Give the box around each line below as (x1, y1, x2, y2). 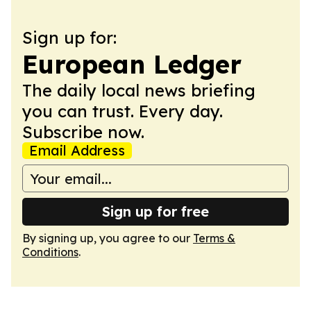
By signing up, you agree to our (22, 231, 193, 245)
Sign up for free (102, 203, 209, 220)
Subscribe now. (22, 121, 144, 142)
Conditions (22, 245, 78, 259)
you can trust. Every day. (22, 101, 223, 121)
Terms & (193, 231, 235, 245)
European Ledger (22, 49, 242, 80)
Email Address (29, 142, 125, 159)
